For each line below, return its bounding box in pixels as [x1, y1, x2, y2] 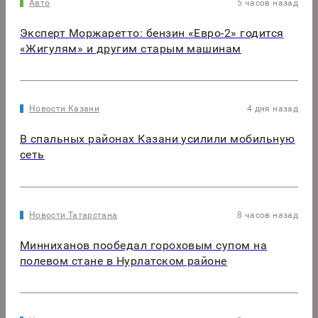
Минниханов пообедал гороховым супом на [20, 238, 268, 252]
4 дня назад [247, 104, 298, 114]
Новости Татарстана [29, 209, 118, 220]
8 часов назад [237, 209, 298, 220]
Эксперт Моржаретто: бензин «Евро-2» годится [20, 26, 284, 40]
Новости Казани [29, 104, 100, 114]
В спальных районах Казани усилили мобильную [20, 132, 295, 146]
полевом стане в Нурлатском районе [20, 253, 227, 268]
